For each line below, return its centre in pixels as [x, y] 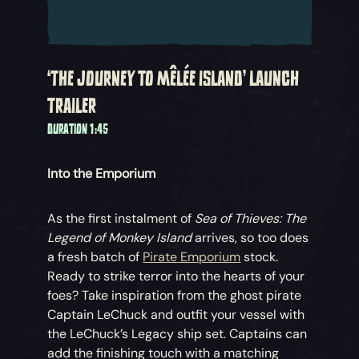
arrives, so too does [250, 238]
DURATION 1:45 [78, 129]
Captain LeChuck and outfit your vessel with [176, 315]
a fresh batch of [95, 257]
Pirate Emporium [192, 257]
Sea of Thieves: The [251, 219]
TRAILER [72, 106]
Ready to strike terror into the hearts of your [176, 276]
